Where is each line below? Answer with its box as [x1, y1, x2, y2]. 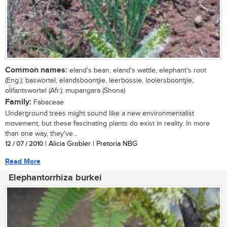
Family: [5, 97, 31, 107]
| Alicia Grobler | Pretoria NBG [43, 139, 137, 148]
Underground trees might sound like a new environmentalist [5, 109, 194, 118]
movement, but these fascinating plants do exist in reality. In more [5, 119, 210, 128]
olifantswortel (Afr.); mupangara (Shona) [5, 86, 125, 95]
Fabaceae [31, 98, 64, 106]
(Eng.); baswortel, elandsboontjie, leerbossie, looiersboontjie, [5, 76, 194, 85]
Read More [5, 157, 41, 166]
